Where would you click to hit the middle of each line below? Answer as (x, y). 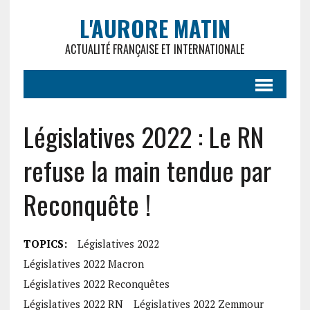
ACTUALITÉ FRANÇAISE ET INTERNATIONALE (155, 49)
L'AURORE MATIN (155, 28)
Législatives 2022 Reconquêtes (96, 284)
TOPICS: (45, 244)
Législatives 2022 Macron (83, 264)
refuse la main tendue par (147, 170)
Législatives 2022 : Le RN (143, 136)
